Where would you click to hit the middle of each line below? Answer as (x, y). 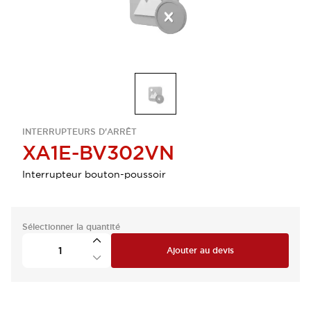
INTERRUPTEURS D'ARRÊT (79, 132)
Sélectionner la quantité (71, 227)
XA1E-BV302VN (98, 153)
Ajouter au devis (200, 251)
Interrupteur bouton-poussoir (94, 174)
